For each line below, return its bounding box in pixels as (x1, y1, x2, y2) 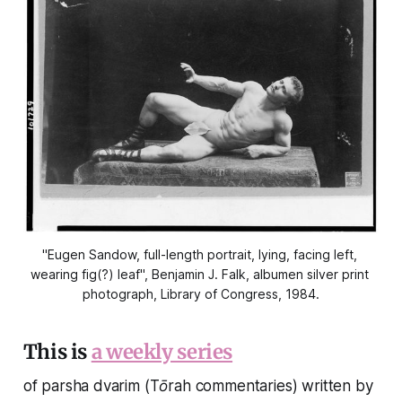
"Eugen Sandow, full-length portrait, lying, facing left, (41, 246, 357, 262)
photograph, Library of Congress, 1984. (83, 285, 319, 301)
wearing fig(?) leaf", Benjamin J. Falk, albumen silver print (30, 266, 369, 282)
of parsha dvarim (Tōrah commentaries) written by (22, 376, 373, 395)
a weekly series (91, 338, 233, 364)
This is (22, 338, 92, 364)
